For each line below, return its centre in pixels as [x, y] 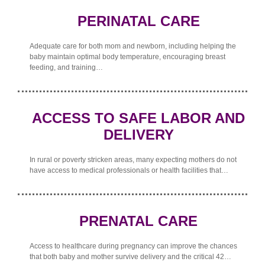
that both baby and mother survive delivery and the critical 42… [130, 257]
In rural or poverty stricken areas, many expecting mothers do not [133, 160]
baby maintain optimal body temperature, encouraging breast [127, 57]
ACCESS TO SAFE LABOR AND [138, 118]
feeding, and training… [66, 68]
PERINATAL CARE [138, 21]
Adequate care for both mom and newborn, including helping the [133, 46]
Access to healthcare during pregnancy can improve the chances [133, 246]
